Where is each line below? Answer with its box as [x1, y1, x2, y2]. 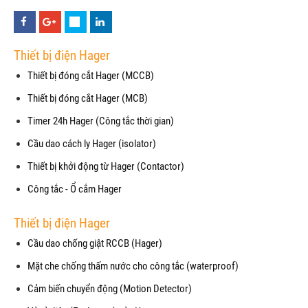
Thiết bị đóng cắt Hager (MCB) [27, 92, 148, 105]
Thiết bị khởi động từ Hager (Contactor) [27, 160, 184, 173]
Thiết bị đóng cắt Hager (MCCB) [27, 69, 154, 82]
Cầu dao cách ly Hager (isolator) [27, 137, 156, 151]
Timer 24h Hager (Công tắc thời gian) [27, 115, 174, 128]
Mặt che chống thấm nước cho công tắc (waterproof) [27, 260, 239, 273]
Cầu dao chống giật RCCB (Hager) [27, 237, 162, 250]
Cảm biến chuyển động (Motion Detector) [27, 283, 192, 296]
